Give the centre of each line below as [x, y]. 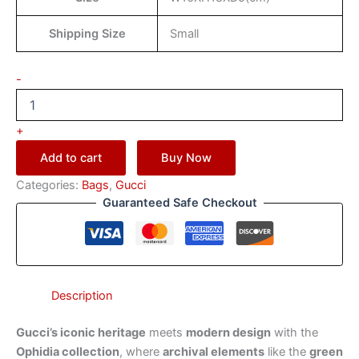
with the [294, 332]
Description [82, 296]
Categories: [49, 186]
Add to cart [71, 158]
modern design [228, 332]
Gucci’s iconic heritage [81, 332]
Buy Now [186, 158]
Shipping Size [87, 34]
